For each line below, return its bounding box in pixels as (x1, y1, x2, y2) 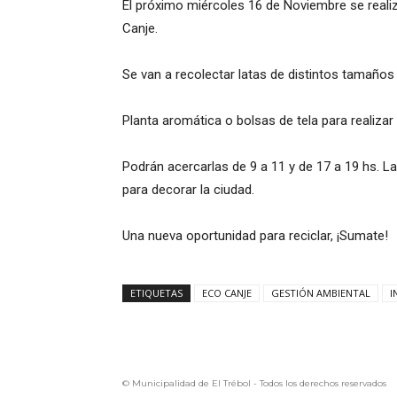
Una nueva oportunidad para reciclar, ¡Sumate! (122, 228, 388, 245)
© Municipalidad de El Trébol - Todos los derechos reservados (122, 378, 386, 390)
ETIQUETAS (130, 286, 183, 300)
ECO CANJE (202, 286, 252, 300)
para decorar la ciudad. (122, 182, 254, 198)
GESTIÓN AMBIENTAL (271, 286, 370, 300)
